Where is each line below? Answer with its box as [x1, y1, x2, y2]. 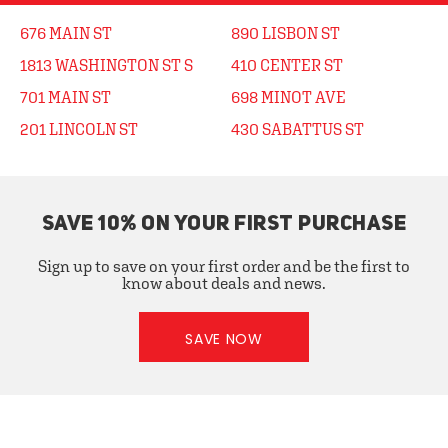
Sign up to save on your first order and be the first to [38, 257, 410, 275]
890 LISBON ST [231, 24, 340, 42]
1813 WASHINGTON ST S [20, 56, 193, 74]
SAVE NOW [185, 329, 263, 349]
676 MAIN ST [20, 24, 112, 42]
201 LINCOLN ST [20, 120, 138, 138]
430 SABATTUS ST [231, 120, 364, 138]
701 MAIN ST [20, 88, 111, 106]
